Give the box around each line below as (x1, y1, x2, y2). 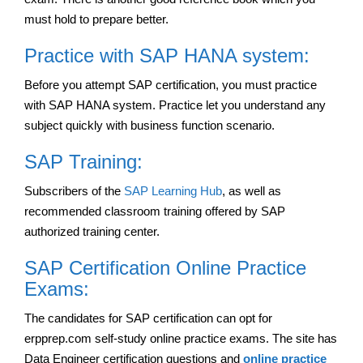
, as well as (222, 183, 281, 198)
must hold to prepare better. (24, 11, 169, 26)
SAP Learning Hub (124, 183, 222, 198)
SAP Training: (24, 150, 143, 173)
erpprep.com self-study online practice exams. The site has (24, 331, 337, 345)
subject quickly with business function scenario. (24, 117, 275, 132)
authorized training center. (24, 224, 160, 238)
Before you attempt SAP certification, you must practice (24, 77, 317, 92)
